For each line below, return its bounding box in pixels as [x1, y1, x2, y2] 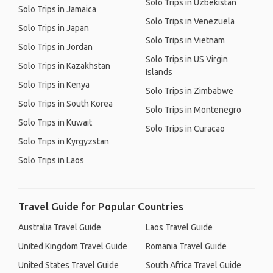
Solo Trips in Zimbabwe [146, 86, 233, 96]
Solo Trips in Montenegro [146, 105, 241, 115]
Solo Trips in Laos [18, 155, 84, 165]
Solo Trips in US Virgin [146, 54, 228, 64]
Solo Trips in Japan [18, 23, 89, 33]
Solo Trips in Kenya [18, 80, 90, 90]
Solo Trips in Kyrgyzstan [18, 136, 109, 146]
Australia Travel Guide [18, 222, 101, 232]
